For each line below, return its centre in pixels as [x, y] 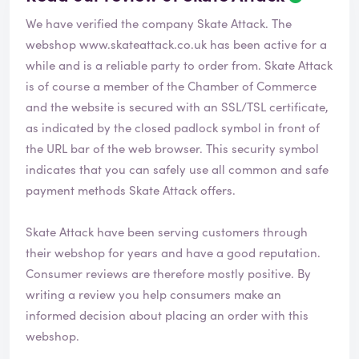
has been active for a [267, 44]
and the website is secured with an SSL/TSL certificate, [177, 107]
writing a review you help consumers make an [153, 294]
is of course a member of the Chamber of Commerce [171, 86]
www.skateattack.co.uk [143, 44]
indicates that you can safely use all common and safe [177, 169]
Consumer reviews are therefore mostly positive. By [161, 273]
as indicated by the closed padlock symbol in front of [173, 127]
